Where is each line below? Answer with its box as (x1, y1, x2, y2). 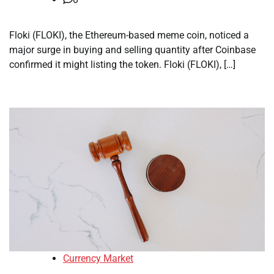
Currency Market (63, 253, 133, 265)
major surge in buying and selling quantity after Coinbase (9, 44, 256, 56)
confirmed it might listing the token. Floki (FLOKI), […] (9, 59, 235, 70)
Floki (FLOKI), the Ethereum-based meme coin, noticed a (9, 29, 249, 41)
